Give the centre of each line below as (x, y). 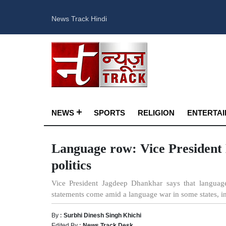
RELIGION (156, 112)
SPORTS (109, 112)
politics (71, 165)
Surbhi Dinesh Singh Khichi (102, 215)
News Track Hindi (79, 18)
